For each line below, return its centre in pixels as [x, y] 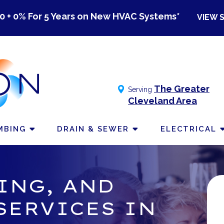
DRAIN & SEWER [93, 129]
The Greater [182, 89]
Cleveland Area [162, 101]
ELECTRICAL [188, 129]
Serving [141, 89]
